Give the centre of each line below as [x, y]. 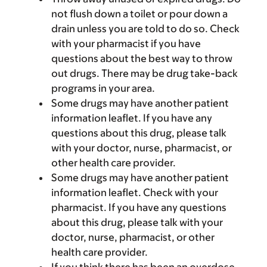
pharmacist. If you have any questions [139, 207]
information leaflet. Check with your [135, 193]
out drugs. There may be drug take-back [145, 73]
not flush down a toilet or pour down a [139, 14]
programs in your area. [103, 88]
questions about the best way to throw [142, 58]
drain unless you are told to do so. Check [145, 29]
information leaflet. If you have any [132, 118]
